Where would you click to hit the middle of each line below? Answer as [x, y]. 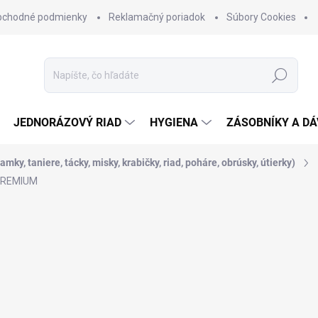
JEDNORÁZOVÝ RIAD [67, 122]
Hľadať [280, 76]
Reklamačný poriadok [157, 17]
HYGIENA [174, 122]
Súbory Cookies [261, 17]
